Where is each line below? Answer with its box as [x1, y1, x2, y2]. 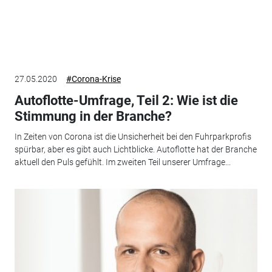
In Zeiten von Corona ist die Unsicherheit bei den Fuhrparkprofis [14, 132, 251, 142]
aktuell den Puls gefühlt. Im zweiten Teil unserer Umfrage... [14, 157, 231, 168]
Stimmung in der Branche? [14, 108, 172, 124]
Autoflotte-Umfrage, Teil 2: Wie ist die [14, 92, 238, 108]
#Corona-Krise [66, 73, 121, 84]
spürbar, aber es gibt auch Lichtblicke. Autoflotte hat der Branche [14, 144, 257, 155]
